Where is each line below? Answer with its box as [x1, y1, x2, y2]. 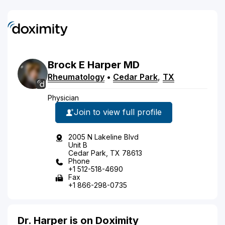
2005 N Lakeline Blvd [68, 132, 139, 141]
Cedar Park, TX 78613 [68, 148, 142, 157]
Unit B [68, 140, 87, 149]
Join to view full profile [74, 107, 162, 117]
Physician [48, 93, 79, 102]
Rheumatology [48, 71, 104, 82]
